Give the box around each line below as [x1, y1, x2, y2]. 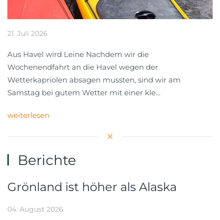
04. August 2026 [7, 204, 63, 214]
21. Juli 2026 [7, 28, 48, 38]
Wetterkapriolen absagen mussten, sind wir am [7, 75, 181, 84]
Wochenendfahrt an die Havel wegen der [7, 62, 158, 72]
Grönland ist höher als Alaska [7, 179, 177, 194]
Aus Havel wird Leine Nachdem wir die [7, 49, 149, 59]
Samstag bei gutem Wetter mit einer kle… [7, 87, 161, 97]
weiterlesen [7, 110, 50, 120]
